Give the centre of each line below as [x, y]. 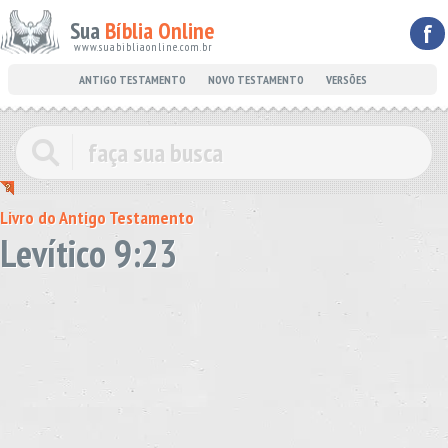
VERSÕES [346, 79]
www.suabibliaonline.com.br [143, 46]
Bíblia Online [160, 30]
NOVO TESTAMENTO [255, 79]
